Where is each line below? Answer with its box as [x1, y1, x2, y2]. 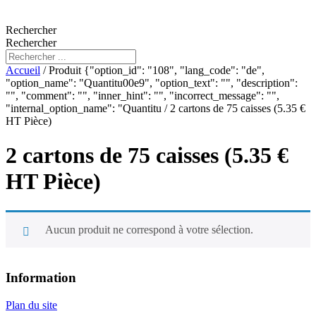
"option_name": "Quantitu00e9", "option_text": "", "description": [6, 77, 298, 89]
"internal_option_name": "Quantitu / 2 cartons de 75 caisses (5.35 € [6, 102, 305, 114]
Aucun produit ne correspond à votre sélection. [45, 223, 253, 236]
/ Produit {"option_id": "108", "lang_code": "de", [40, 64, 265, 76]
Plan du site [6, 298, 57, 311]
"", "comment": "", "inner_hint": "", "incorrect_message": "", [6, 90, 279, 102]
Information [6, 269, 76, 285]
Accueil [6, 64, 40, 76]
